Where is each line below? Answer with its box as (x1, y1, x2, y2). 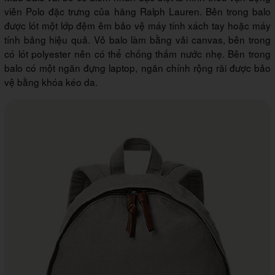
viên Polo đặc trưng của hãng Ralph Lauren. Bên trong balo (4, 4, 271, 18)
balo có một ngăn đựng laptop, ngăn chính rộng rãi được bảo (4, 60, 271, 74)
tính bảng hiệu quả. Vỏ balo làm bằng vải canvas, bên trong (4, 32, 271, 46)
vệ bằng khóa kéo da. (4, 74, 100, 88)
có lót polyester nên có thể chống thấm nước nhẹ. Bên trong (4, 46, 271, 60)
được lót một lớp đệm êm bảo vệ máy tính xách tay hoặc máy (4, 18, 271, 32)
